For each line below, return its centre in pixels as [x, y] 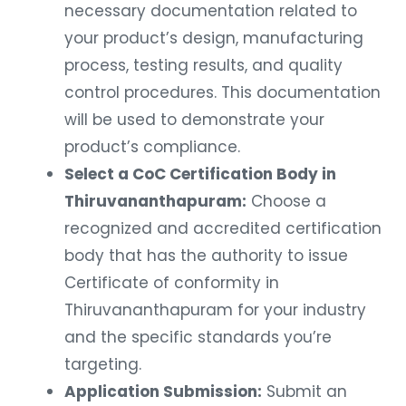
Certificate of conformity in [172, 280]
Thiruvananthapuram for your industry [215, 307]
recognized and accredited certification [223, 225]
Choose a [286, 198]
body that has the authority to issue [206, 252]
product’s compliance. [152, 144]
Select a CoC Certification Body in [200, 171]
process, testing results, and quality [203, 62]
